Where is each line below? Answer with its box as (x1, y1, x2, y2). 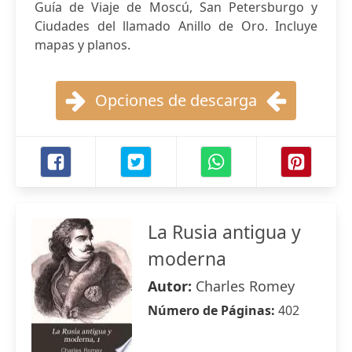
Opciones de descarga (95, 90, 257, 111)
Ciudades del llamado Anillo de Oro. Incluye (35, 17, 317, 35)
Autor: (148, 277, 196, 295)
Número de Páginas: (148, 302, 278, 319)
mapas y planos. (35, 36, 130, 53)
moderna (148, 246, 226, 271)
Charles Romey (196, 277, 295, 295)
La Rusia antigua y (148, 219, 301, 244)
